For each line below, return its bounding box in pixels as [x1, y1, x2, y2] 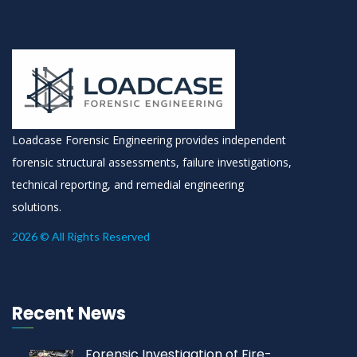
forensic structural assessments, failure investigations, [12, 155, 292, 171]
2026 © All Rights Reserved [12, 229, 150, 244]
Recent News [12, 301, 126, 327]
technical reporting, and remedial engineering [12, 177, 244, 193]
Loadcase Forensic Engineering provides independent [12, 132, 286, 148]
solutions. [12, 199, 61, 215]
